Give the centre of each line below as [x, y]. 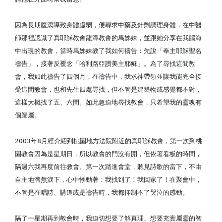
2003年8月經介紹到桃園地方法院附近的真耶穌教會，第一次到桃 [109, 141]
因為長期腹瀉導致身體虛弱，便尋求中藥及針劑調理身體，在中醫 [108, 25]
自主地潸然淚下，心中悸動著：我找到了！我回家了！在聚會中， [108, 180]
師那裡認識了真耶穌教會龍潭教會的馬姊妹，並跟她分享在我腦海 [108, 38]
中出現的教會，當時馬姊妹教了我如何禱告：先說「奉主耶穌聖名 [108, 51]
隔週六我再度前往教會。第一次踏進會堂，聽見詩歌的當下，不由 [108, 167]
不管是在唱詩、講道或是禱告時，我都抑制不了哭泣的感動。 [102, 193]
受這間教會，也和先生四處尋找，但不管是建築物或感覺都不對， [108, 89]
